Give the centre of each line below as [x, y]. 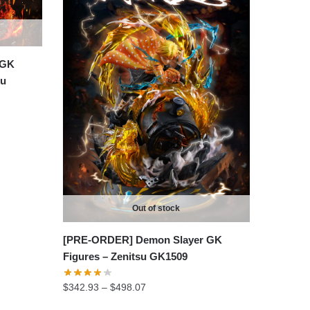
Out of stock [156, 208]
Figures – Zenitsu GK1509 [125, 256]
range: [159, 302]
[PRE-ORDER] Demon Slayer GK [142, 239]
